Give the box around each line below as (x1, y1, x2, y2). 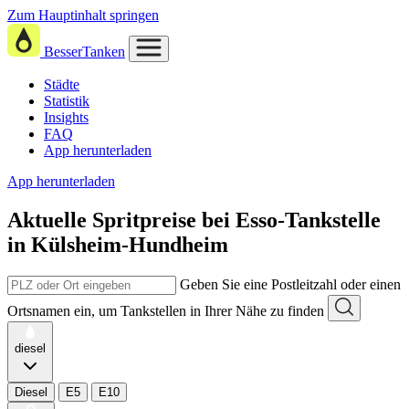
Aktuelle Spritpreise (7, 207, 196, 232)
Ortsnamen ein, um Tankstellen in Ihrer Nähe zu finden (7, 302, 324, 319)
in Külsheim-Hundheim (7, 232, 228, 257)
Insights (44, 110, 89, 125)
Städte (44, 77, 79, 92)
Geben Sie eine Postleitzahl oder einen (180, 276, 401, 292)
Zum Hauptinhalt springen (7, 7, 159, 23)
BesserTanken (44, 44, 125, 59)
